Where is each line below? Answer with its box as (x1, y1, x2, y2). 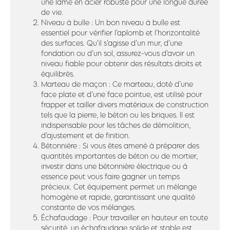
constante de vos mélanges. (41, 203, 136, 212)
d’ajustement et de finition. (41, 131, 130, 140)
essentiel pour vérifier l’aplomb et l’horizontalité (41, 28, 200, 37)
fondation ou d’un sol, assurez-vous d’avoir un (41, 49, 195, 57)
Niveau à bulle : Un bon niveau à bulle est (41, 18, 180, 27)
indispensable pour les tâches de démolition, (41, 121, 190, 129)
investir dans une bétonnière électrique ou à (41, 162, 187, 170)
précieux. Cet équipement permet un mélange (41, 182, 197, 191)
